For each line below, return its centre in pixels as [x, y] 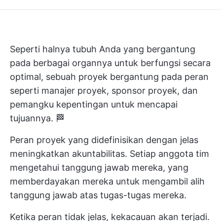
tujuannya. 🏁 [37, 118]
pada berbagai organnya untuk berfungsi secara [110, 63]
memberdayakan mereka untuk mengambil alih [107, 181]
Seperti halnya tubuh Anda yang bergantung [103, 49]
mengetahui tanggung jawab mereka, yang [99, 167]
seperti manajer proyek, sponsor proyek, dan [104, 91]
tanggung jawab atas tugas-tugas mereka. [98, 195]
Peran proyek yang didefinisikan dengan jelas [104, 140]
